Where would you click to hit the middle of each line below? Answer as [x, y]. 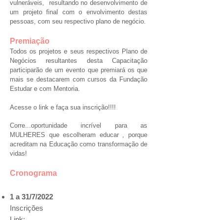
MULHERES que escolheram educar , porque [79, 135]
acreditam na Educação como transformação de [79, 144]
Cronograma [33, 173]
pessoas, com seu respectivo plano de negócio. [78, 21]
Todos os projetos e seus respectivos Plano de [79, 51]
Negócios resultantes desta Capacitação [79, 61]
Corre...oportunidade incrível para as [79, 125]
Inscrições [27, 208]
